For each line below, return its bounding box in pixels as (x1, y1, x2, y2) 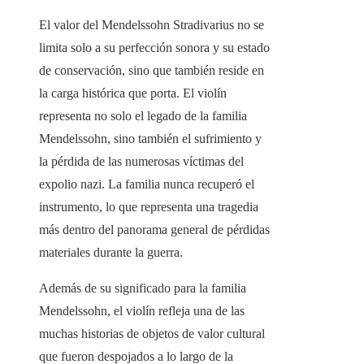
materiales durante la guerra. (39, 245, 183, 260)
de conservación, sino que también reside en (39, 63, 264, 78)
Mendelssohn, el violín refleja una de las (39, 304, 245, 318)
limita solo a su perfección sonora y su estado (39, 41, 270, 55)
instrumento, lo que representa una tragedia (39, 200, 258, 214)
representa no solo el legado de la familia (39, 109, 247, 123)
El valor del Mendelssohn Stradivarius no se (39, 18, 264, 32)
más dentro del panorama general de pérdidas (39, 223, 270, 237)
